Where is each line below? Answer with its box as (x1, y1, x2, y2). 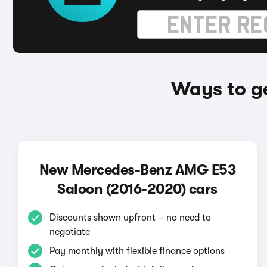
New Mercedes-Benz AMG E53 (39, 162, 236, 178)
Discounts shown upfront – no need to (49, 212, 211, 223)
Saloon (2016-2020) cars (57, 181, 218, 197)
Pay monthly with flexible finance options (49, 246, 225, 256)
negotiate (49, 226, 90, 237)
